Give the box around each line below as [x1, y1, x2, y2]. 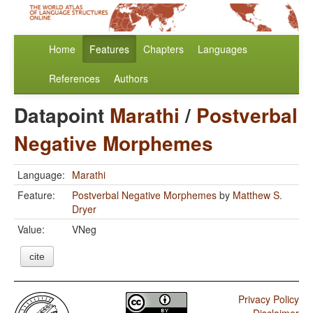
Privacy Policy [238, 292, 299, 307]
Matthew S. [233, 188, 282, 203]
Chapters [143, 42, 184, 57]
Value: [17, 222, 45, 237]
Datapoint [14, 101, 110, 130]
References [49, 71, 100, 86]
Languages [198, 42, 247, 57]
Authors [114, 71, 148, 86]
